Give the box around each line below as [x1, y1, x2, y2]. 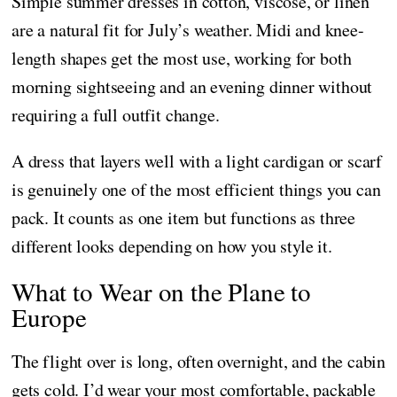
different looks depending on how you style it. [12, 233, 332, 258]
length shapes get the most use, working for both [12, 45, 352, 70]
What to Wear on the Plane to [12, 273, 311, 308]
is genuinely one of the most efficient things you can [12, 176, 381, 201]
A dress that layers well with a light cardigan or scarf [12, 148, 383, 173]
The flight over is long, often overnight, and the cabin [12, 348, 386, 373]
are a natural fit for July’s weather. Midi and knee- [12, 17, 364, 42]
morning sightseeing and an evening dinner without [12, 74, 373, 98]
